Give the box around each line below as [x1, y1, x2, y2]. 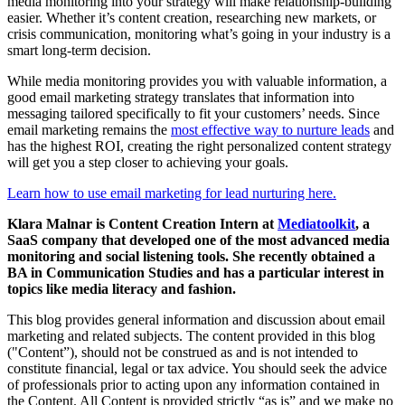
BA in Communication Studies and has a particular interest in [7, 265, 384, 281]
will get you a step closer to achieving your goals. [7, 155, 288, 171]
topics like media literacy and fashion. [7, 281, 236, 297]
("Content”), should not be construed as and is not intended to [7, 344, 358, 361]
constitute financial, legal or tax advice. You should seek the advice [7, 361, 387, 377]
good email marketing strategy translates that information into [7, 89, 354, 106]
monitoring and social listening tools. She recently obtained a [7, 249, 375, 265]
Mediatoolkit [278, 216, 355, 232]
